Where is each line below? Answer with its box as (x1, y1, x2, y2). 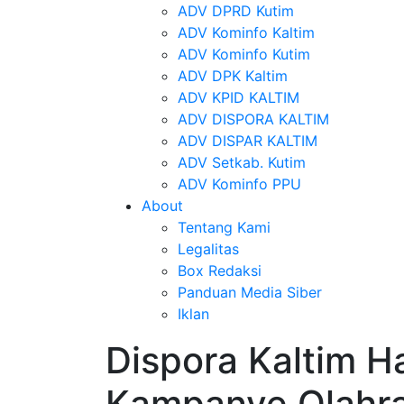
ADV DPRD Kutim (178, 2, 294, 20)
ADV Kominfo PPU (178, 175, 301, 193)
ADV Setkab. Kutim (178, 153, 306, 171)
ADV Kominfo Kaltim (178, 23, 315, 41)
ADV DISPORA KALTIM (178, 110, 329, 128)
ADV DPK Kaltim (178, 67, 288, 85)
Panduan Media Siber (178, 283, 322, 301)
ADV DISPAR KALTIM (178, 132, 317, 150)
